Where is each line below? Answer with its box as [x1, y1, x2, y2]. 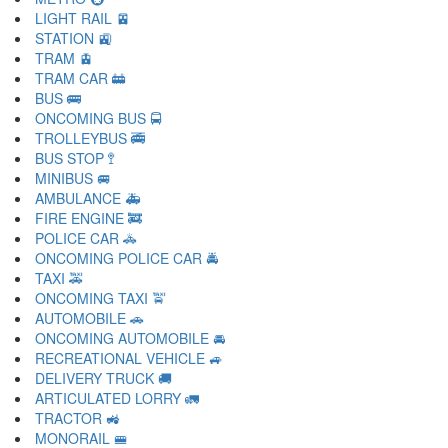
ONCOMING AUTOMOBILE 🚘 [35, 328, 225, 348]
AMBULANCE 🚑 [35, 188, 141, 208]
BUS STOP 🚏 [35, 148, 115, 168]
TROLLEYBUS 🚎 [35, 128, 145, 148]
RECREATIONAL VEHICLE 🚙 [35, 348, 223, 368]
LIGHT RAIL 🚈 [35, 8, 130, 28]
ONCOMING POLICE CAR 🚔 [35, 248, 218, 268]
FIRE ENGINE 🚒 [35, 208, 142, 228]
